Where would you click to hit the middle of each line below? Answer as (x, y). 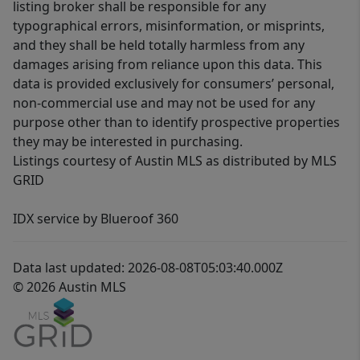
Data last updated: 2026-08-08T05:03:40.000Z (148, 268)
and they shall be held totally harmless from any (159, 45)
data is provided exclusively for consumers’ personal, (174, 84)
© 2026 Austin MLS (70, 287)
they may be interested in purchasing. (128, 142)
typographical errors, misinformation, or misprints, (169, 26)
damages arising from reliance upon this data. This (168, 65)
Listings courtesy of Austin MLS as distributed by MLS (175, 161)
